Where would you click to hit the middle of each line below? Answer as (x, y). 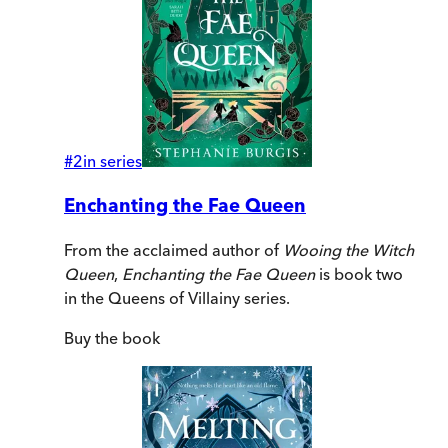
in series (112, 160)
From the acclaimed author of (173, 250)
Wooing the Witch (348, 250)
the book (125, 338)
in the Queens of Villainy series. (177, 298)
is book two (361, 274)
